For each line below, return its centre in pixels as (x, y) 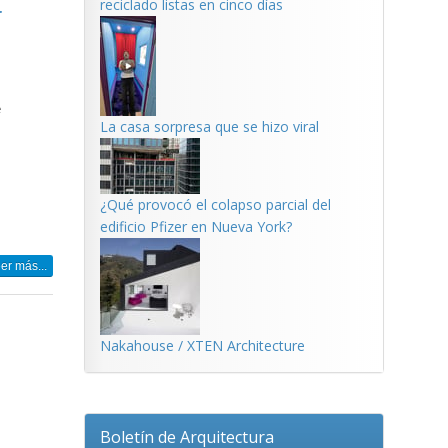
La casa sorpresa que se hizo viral (209, 126)
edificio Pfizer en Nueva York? (195, 226)
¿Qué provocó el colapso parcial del (215, 204)
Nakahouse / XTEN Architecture (202, 345)
